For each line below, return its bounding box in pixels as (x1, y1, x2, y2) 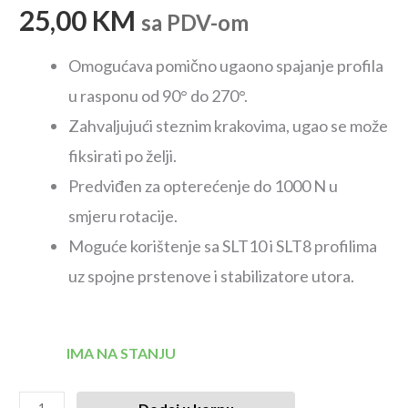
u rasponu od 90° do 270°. (68, 86, 249, 107)
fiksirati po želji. (68, 146, 178, 167)
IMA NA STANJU (66, 344, 176, 362)
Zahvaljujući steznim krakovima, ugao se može (68, 116, 389, 137)
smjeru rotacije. (68, 206, 178, 227)
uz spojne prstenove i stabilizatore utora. (68, 266, 355, 287)
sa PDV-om (141, 9, 250, 36)
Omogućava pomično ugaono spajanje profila (68, 56, 384, 76)
